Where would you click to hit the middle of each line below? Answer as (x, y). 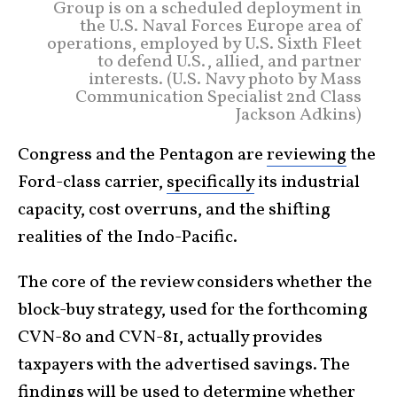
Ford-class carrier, (92, 182)
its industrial (307, 182)
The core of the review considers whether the (195, 282)
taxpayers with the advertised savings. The (184, 365)
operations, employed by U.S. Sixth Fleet (204, 44)
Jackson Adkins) (299, 115)
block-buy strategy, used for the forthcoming (193, 310)
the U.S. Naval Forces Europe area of (221, 26)
